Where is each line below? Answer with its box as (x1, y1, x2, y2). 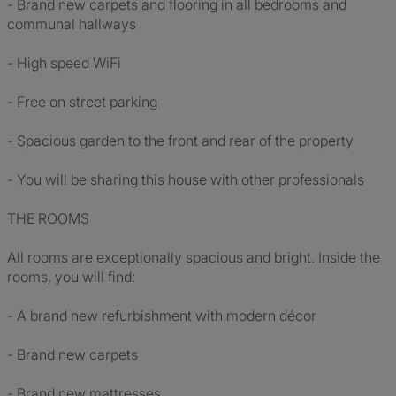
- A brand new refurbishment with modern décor (7, 307, 316, 324)
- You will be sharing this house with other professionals (7, 171, 364, 188)
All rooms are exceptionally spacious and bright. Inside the (7, 248, 380, 266)
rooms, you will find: (7, 268, 135, 286)
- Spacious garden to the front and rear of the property (7, 132, 354, 149)
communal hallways (7, 15, 136, 33)
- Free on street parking (7, 93, 157, 110)
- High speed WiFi (7, 54, 121, 72)
